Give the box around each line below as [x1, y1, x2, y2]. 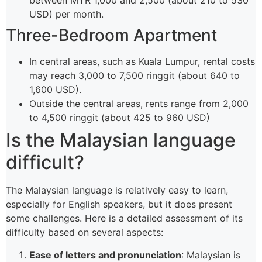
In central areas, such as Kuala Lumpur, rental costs [29, 56, 255, 68]
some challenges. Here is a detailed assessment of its [6, 212, 243, 225]
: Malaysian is [181, 249, 240, 261]
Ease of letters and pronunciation [29, 249, 181, 261]
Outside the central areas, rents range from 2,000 [29, 98, 249, 110]
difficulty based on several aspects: [6, 226, 163, 239]
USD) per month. [29, 8, 104, 20]
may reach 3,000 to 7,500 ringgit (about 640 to [29, 70, 240, 82]
